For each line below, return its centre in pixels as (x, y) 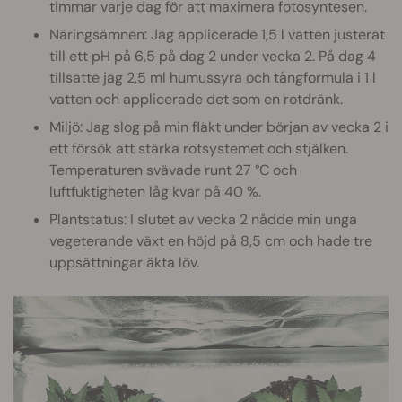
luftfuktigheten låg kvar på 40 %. (155, 192)
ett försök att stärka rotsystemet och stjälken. (199, 149)
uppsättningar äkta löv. (124, 263)
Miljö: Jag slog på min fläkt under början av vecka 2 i (219, 127)
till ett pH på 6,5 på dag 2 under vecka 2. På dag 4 (213, 57)
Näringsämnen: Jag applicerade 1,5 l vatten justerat (217, 35)
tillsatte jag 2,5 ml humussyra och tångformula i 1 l (213, 78)
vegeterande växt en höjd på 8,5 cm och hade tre (211, 241)
